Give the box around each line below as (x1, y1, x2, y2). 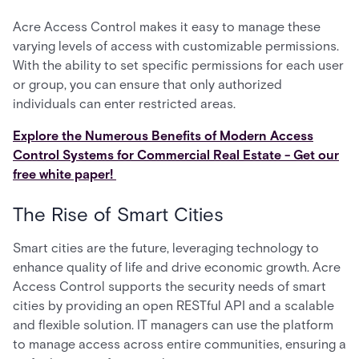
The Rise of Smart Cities (13, 203, 229, 227)
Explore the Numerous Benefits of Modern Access (13, 128, 313, 144)
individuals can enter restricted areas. (13, 96, 242, 112)
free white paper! (13, 167, 116, 183)
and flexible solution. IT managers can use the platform (13, 317, 333, 333)
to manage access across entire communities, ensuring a (13, 337, 346, 353)
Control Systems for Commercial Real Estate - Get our (13, 147, 339, 163)
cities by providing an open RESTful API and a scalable (13, 298, 334, 314)
